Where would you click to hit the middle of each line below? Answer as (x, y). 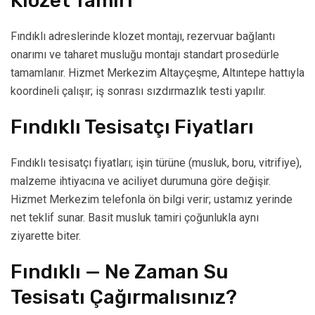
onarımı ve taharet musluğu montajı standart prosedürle (145, 55)
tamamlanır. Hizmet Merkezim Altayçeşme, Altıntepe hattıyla (157, 73)
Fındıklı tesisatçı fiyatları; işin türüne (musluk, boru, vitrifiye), (156, 163)
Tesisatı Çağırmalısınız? (124, 297)
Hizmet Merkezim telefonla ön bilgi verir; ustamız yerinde (152, 200)
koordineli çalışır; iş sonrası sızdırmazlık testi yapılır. (138, 91)
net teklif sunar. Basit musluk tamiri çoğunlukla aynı (135, 218)
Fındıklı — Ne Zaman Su (120, 272)
